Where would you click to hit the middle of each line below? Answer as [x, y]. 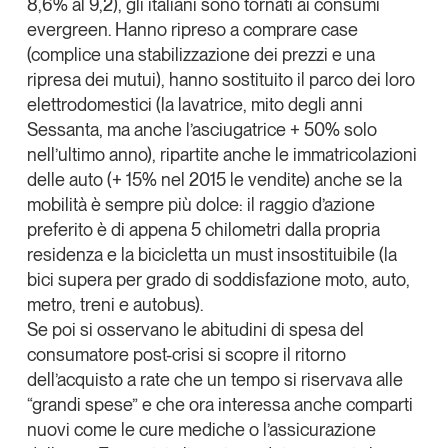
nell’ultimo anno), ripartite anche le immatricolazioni [221, 155]
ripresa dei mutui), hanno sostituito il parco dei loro [220, 80]
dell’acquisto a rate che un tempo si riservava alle [214, 380]
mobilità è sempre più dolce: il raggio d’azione [200, 205]
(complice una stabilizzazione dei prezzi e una [200, 55]
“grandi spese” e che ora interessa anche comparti [219, 405]
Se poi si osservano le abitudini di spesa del [195, 330]
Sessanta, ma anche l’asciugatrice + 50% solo [201, 130]
